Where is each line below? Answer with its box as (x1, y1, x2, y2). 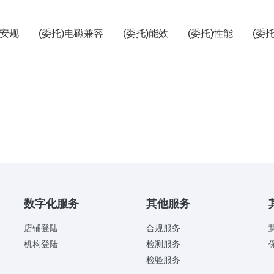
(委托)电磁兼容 (39, 28, 103, 39)
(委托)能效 (123, 28, 168, 39)
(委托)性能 (188, 28, 233, 39)
